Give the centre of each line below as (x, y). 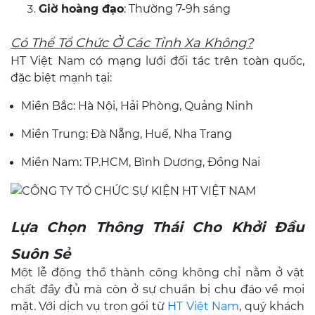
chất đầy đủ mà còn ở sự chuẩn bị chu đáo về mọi (157, 289)
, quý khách (272, 306)
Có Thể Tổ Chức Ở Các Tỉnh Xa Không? (132, 43)
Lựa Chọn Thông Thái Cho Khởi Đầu (157, 227)
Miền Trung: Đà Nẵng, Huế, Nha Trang (127, 134)
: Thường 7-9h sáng (177, 9)
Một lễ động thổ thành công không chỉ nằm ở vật (157, 272)
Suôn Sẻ (41, 253)
